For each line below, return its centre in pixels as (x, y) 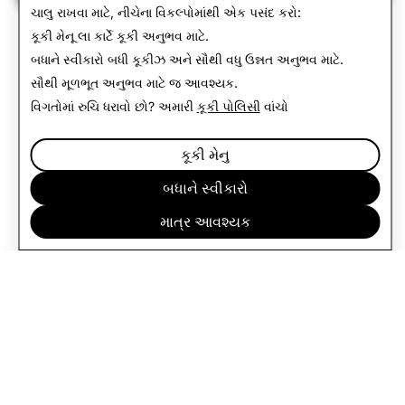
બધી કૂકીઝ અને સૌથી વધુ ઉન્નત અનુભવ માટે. (223, 59)
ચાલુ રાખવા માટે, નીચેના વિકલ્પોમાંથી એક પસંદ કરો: (165, 12)
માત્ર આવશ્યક (205, 221)
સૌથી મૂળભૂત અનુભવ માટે (99, 83)
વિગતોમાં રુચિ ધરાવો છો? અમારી (113, 106)
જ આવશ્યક (201, 83)
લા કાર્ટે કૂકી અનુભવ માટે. (141, 36)
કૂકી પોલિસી (228, 106)
